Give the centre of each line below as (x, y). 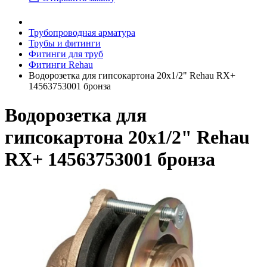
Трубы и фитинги (65, 43)
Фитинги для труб (66, 54)
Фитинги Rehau (61, 65)
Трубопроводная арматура (82, 32)
